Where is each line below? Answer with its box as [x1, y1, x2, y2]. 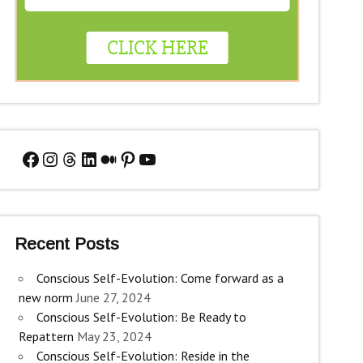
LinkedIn [78, 145, 152, 171]
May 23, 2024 [77, 328, 152, 345]
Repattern [19, 328, 75, 345]
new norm [19, 289, 74, 306]
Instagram [39, 145, 124, 171]
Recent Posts [15, 233, 120, 253]
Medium [97, 145, 167, 171]
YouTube [136, 145, 209, 171]
